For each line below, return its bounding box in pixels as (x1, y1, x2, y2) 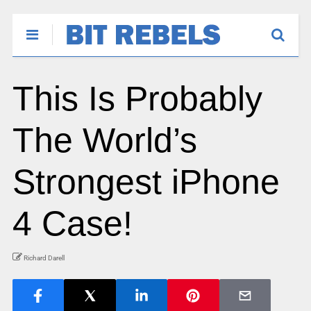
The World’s (12, 121, 197, 160)
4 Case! (12, 204, 133, 243)
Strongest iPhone (12, 162, 280, 201)
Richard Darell (23, 254, 65, 262)
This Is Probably (12, 79, 262, 118)
